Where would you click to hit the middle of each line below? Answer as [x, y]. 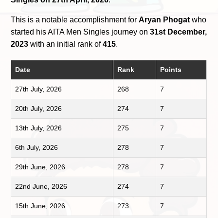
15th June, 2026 [40, 206]
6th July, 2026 [37, 148]
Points [171, 70]
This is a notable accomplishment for [75, 20]
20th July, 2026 [39, 109]
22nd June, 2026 [41, 187]
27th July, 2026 [39, 89]
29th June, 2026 [40, 167]
